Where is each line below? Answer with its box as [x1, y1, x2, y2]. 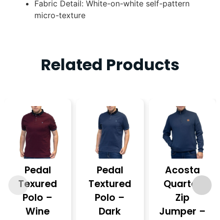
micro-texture [34, 10, 85, 20]
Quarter [164, 177, 201, 191]
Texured [18, 177, 57, 191]
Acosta [165, 163, 200, 177]
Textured [88, 177, 132, 191]
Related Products [41, 53, 179, 76]
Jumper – [159, 204, 206, 218]
